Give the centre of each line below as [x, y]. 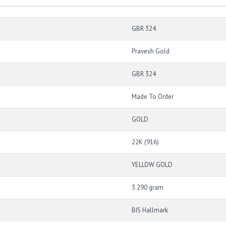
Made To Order [153, 97]
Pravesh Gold [151, 51]
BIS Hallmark [150, 210]
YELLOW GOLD [152, 165]
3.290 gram [148, 187]
